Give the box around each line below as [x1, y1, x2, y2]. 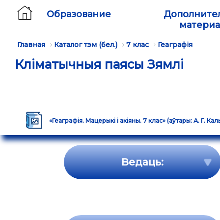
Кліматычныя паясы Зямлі [15, 57, 184, 72]
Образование [47, 9, 111, 20]
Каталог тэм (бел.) [54, 40, 117, 49]
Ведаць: [121, 156, 164, 168]
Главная [17, 40, 45, 49]
